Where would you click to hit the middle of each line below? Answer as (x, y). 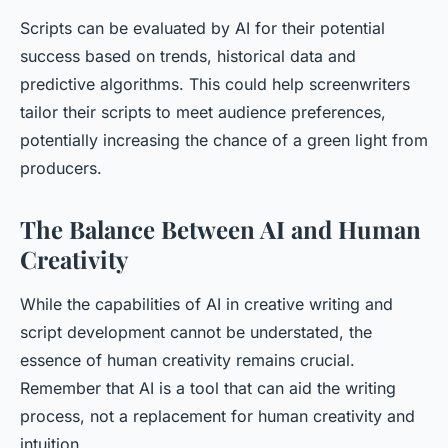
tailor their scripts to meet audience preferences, (203, 112)
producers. (61, 168)
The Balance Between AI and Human (220, 229)
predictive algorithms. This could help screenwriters (215, 84)
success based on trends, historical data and (188, 56)
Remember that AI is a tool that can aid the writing (208, 388)
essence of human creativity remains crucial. (187, 360)
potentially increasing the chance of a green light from (224, 140)
